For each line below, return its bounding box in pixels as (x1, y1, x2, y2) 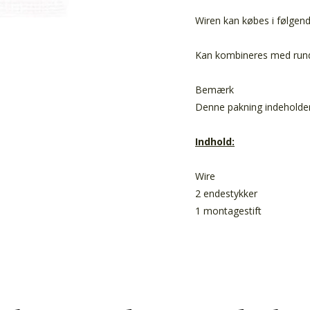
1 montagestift (195, 203, 262, 217)
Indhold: (195, 134, 235, 148)
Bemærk (195, 82, 234, 96)
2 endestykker (195, 186, 257, 200)
